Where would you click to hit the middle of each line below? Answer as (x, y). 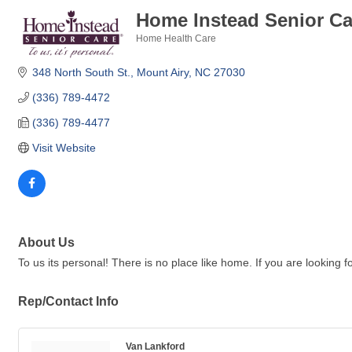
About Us (46, 242)
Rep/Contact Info (68, 301)
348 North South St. (81, 73)
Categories (160, 49)
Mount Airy (162, 73)
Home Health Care (176, 39)
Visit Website (64, 148)
